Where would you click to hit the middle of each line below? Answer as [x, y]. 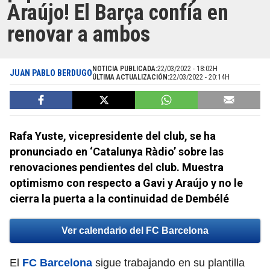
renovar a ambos [79, 35]
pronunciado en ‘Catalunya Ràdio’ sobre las [117, 152]
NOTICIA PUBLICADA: [125, 69]
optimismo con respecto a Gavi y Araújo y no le [126, 183]
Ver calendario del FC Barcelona [135, 231]
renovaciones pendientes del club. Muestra [117, 168]
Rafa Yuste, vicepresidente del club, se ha [113, 136]
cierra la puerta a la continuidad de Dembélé [119, 199]
